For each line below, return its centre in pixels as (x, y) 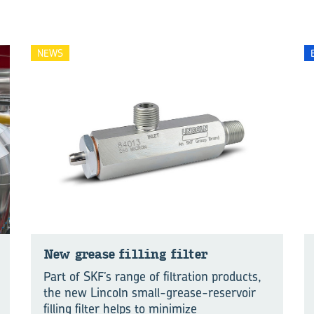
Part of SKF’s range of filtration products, (152, 277)
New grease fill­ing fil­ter (125, 254)
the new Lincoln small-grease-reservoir (150, 293)
